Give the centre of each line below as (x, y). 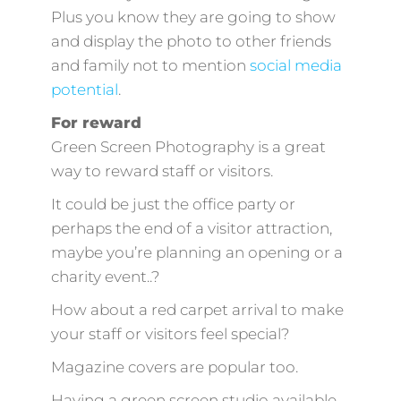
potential (84, 89)
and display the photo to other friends (191, 41)
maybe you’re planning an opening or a (196, 252)
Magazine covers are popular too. (174, 367)
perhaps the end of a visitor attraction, (191, 228)
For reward (96, 122)
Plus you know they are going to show (193, 17)
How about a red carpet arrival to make (197, 309)
